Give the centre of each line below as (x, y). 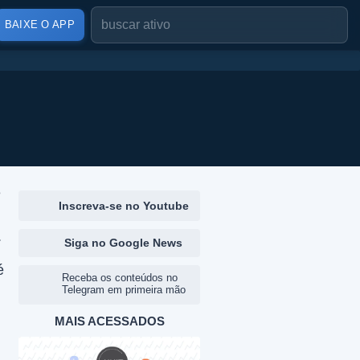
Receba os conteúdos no (120, 278)
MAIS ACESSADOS (109, 321)
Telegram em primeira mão (124, 290)
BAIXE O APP (39, 25)
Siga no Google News (123, 243)
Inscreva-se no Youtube (123, 206)
